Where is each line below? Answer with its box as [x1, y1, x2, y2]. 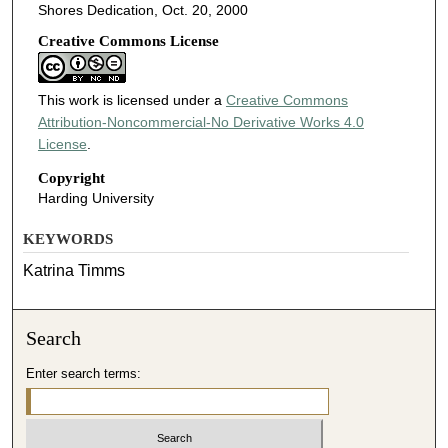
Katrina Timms [23, 262, 126, 280]
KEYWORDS [23, 231, 114, 248]
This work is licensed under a [37, 92, 226, 109]
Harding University [37, 189, 154, 206]
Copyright [37, 169, 105, 186]
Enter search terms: [26, 366, 142, 382]
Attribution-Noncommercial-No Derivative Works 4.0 [37, 114, 364, 131]
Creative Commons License [37, 33, 219, 50]
